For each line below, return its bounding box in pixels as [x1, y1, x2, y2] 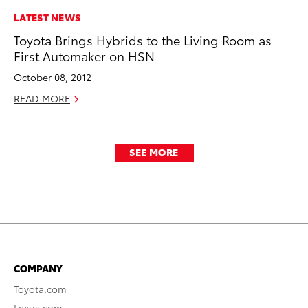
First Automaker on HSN [14, 46, 155, 64]
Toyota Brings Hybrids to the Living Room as [14, 30, 272, 48]
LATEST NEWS [14, 10, 81, 24]
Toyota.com [14, 281, 67, 296]
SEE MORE [129, 144, 179, 159]
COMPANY [14, 261, 63, 275]
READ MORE [14, 91, 70, 105]
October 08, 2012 [14, 69, 91, 84]
